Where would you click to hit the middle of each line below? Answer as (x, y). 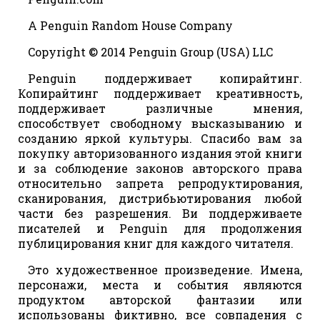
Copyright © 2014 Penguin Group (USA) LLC (150, 52)
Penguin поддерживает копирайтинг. (165, 79)
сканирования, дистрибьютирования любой (160, 199)
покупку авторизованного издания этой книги (160, 154)
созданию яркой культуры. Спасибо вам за (160, 139)
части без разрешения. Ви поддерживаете (160, 214)
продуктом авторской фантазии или (160, 300)
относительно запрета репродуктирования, (160, 184)
